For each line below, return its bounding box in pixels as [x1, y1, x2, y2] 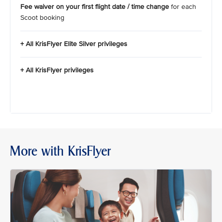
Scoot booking [20, 13, 66, 22]
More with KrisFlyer [10, 143, 111, 159]
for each [169, 2, 196, 11]
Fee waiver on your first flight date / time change [20, 2, 169, 11]
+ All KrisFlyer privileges [20, 66, 98, 74]
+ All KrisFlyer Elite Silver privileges [20, 40, 131, 48]
